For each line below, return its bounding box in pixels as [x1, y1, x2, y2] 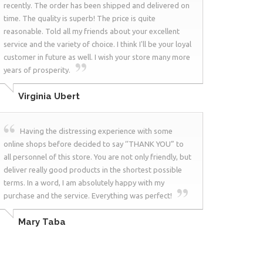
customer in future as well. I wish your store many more [4, 53, 190, 62]
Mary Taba [18, 217, 66, 228]
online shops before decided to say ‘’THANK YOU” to [4, 140, 184, 149]
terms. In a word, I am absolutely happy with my [4, 178, 164, 187]
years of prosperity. [4, 66, 70, 75]
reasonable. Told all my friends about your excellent [4, 27, 180, 36]
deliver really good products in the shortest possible [4, 166, 182, 174]
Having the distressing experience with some [20, 127, 173, 136]
